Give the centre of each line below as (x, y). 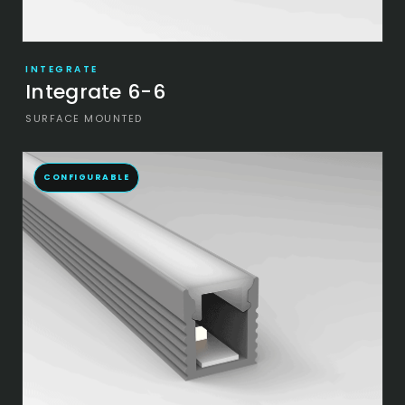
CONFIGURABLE (86, 177)
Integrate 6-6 (95, 91)
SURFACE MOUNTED (84, 118)
